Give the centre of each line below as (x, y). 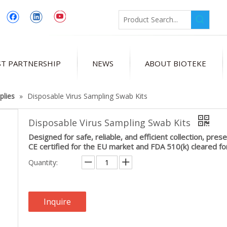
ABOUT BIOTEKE (176, 63)
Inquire (57, 202)
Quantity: (43, 162)
